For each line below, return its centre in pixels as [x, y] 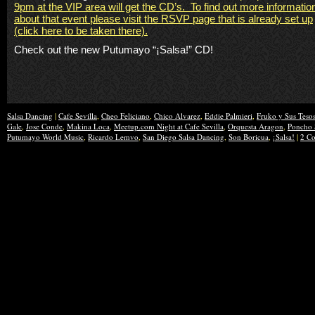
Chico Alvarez [177, 115]
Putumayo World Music [45, 136]
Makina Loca [88, 126]
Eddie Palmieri [229, 115]
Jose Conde [44, 126]
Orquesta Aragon [256, 126]
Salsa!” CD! [188, 49]
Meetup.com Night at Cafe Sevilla [169, 126]
